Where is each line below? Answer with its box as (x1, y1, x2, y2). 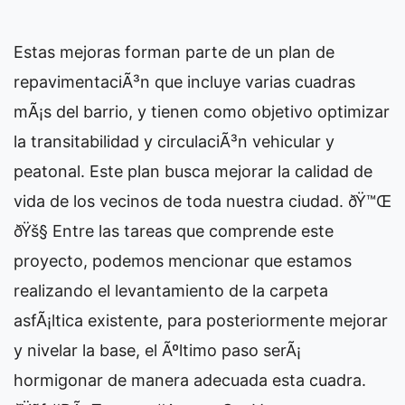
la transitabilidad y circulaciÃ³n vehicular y (14, 132, 334, 152)
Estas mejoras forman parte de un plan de (14, 42, 334, 62)
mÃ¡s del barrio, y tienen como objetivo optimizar (14, 102, 390, 122)
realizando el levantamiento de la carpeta (14, 281, 328, 301)
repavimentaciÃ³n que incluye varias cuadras (14, 72, 355, 92)
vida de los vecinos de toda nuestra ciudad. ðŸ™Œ (14, 192, 391, 212)
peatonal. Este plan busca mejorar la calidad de (14, 162, 372, 182)
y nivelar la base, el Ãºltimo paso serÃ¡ (14, 341, 301, 361)
